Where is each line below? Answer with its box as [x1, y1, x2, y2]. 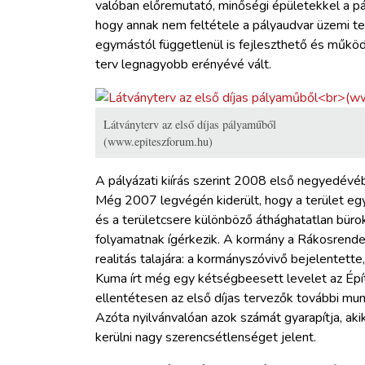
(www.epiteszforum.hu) [103, 134, 213, 150]
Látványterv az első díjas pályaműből [103, 117, 276, 133]
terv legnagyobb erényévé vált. [95, 55, 271, 74]
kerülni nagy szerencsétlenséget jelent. [95, 328, 316, 347]
